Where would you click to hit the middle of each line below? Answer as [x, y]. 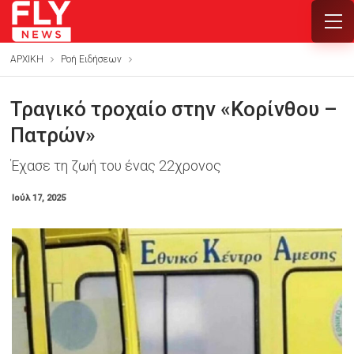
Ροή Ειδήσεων [91, 59]
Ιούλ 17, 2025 [38, 198]
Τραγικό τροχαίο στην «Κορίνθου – [173, 109]
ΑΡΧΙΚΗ [26, 59]
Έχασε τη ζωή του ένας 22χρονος [115, 166]
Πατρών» [53, 135]
